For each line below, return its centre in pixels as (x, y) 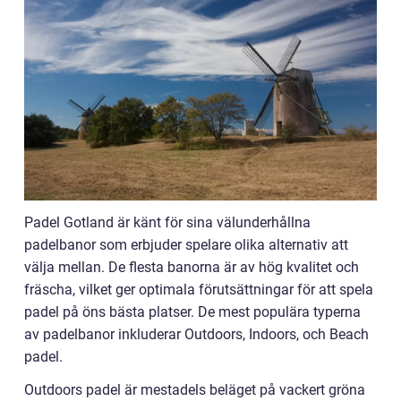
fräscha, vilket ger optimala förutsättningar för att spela (199, 290)
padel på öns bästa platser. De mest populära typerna (192, 312)
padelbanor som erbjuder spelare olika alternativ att (186, 245)
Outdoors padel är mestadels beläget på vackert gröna (195, 390)
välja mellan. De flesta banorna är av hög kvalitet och (192, 268)
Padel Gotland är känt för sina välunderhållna (167, 223)
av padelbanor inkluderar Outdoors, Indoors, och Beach (196, 335)
